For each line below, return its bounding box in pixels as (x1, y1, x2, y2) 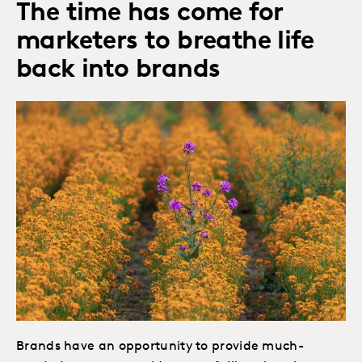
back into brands (16, 57, 221, 83)
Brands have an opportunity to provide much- (16, 339, 304, 353)
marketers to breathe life (16, 28, 314, 55)
